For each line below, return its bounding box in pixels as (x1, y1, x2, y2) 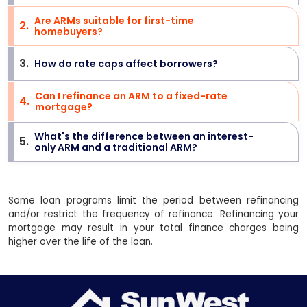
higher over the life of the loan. (8, 235, 153, 248)
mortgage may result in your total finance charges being (8, 221, 299, 234)
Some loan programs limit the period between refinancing (8, 194, 299, 207)
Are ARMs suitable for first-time (34, 14, 194, 27)
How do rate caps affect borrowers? (34, 57, 218, 71)
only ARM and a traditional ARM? (34, 140, 197, 154)
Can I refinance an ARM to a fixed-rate (35, 89, 228, 103)
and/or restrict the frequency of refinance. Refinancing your (8, 208, 299, 221)
